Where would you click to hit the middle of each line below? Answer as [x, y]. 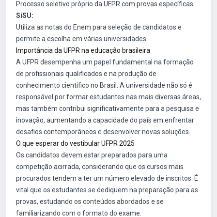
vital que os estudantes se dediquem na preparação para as [107, 190]
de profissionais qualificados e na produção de [86, 74]
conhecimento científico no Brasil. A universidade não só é [104, 85]
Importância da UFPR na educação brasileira [83, 50]
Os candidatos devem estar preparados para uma [92, 155]
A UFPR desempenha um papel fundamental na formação [105, 62]
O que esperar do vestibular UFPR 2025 [75, 143]
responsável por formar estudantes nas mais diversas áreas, [108, 97]
